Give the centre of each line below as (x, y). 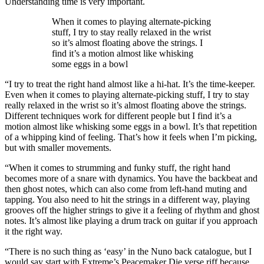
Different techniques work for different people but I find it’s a (118, 116)
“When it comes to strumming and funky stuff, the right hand (118, 168)
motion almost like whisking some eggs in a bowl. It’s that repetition (131, 127)
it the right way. (34, 232)
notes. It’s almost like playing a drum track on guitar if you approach (131, 221)
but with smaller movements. (60, 148)
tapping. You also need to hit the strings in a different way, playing (127, 200)
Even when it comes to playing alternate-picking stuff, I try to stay (127, 95)
